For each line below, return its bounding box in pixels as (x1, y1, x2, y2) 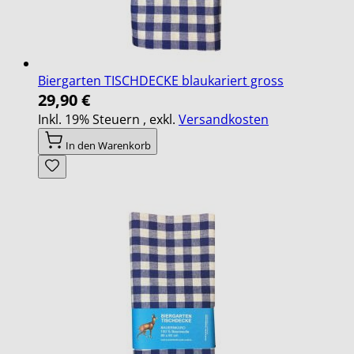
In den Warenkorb (66, 137, 151, 153)
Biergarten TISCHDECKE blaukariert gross (38, 71, 284, 89)
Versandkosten (179, 110, 269, 128)
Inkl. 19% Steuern (38, 110, 143, 128)
